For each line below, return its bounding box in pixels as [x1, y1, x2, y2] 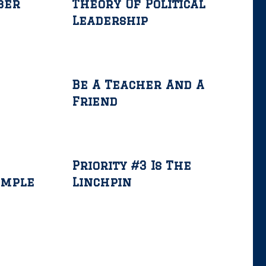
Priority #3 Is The [72, 159, 191, 172]
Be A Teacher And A [72, 78, 204, 91]
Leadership [72, 14, 148, 27]
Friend [72, 94, 118, 108]
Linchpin [72, 175, 131, 189]
